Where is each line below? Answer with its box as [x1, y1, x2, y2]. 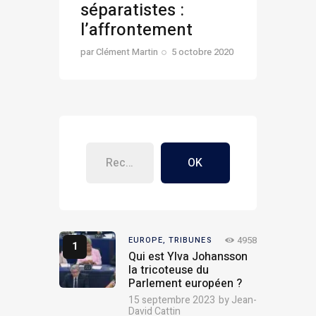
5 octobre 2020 [171, 44, 234, 59]
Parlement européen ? [128, 274, 242, 292]
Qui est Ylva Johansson [128, 248, 248, 265]
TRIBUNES [168, 234, 212, 247]
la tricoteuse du [128, 261, 209, 279]
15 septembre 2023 [128, 292, 215, 308]
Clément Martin [96, 44, 158, 59]
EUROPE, [128, 234, 169, 247]
